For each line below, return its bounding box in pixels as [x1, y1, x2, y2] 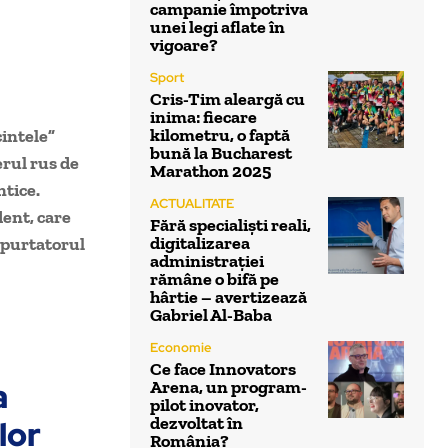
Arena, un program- [150, 376, 307, 399]
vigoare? [150, 34, 218, 57]
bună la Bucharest [150, 142, 292, 165]
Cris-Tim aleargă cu [150, 88, 305, 111]
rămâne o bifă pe [150, 268, 279, 291]
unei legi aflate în [150, 16, 285, 39]
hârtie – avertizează [150, 286, 307, 309]
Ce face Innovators [150, 358, 296, 381]
